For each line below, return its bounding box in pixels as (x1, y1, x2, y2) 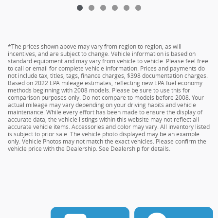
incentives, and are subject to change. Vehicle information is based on (8, 50, 196, 58)
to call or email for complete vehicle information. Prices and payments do (8, 64, 205, 73)
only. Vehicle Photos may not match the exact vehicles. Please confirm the (8, 137, 206, 146)
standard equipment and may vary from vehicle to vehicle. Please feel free (8, 57, 208, 66)
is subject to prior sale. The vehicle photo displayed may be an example (8, 130, 200, 139)
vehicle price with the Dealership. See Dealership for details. (8, 145, 170, 153)
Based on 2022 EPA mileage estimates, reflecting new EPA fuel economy (8, 79, 202, 88)
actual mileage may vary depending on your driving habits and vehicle (8, 101, 196, 109)
